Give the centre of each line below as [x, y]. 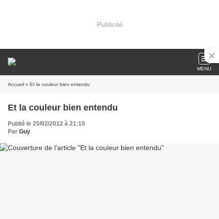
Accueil [16, 84]
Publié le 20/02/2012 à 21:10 [46, 124]
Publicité [109, 24]
